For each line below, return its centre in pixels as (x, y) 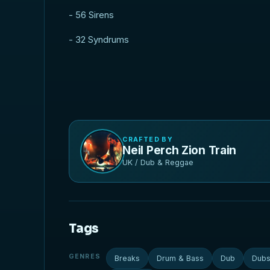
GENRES (85, 256)
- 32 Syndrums (99, 39)
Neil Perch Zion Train (180, 150)
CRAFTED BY (148, 139)
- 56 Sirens (92, 15)
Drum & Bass (181, 258)
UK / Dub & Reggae (158, 162)
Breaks (127, 258)
